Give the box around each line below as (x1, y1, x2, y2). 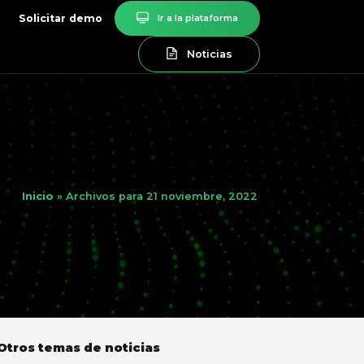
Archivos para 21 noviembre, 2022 (66, 189, 258, 202)
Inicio (22, 189, 54, 202)
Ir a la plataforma (158, 12, 239, 24)
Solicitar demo (19, 11, 103, 24)
